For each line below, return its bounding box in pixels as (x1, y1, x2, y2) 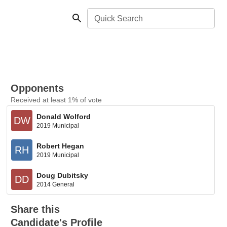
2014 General (36, 180, 75, 188)
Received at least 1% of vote (11, 96, 102, 104)
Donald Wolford (36, 112, 91, 121)
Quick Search (94, 14, 143, 23)
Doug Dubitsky (36, 171, 89, 179)
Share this (11, 204, 60, 215)
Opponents (11, 83, 64, 94)
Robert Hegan (36, 141, 85, 150)
